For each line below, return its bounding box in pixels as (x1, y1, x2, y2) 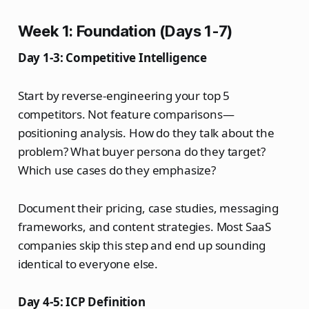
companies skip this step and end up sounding (17, 237, 266, 254)
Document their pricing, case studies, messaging (17, 200, 279, 217)
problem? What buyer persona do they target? (17, 143, 266, 160)
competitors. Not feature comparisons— (17, 106, 235, 123)
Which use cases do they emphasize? (17, 162, 216, 179)
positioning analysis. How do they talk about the (17, 125, 275, 141)
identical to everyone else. (17, 256, 159, 272)
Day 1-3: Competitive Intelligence (17, 50, 208, 66)
